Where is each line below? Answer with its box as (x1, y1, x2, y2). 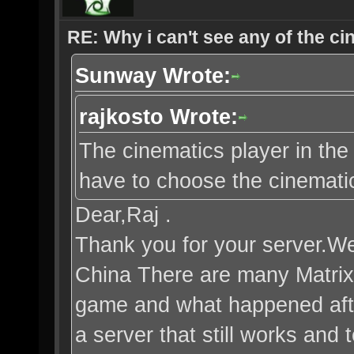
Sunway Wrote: (75, 63, 231, 88)
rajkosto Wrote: (79, 104, 238, 129)
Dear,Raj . (75, 202, 171, 227)
